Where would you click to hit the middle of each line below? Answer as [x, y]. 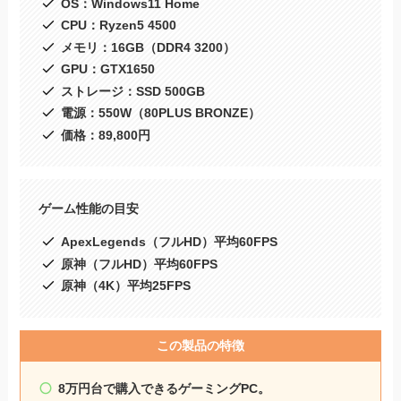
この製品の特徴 [200, 345]
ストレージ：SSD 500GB [132, 91]
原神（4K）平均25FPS [125, 286]
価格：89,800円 [105, 135]
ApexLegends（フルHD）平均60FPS [169, 242]
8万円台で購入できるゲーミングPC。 [165, 388]
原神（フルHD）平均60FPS [139, 264]
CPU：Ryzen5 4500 [118, 26]
